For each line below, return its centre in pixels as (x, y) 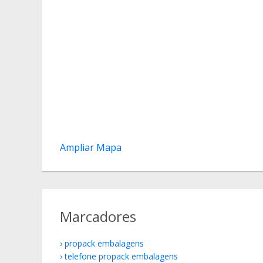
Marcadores (98, 216)
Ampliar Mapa (91, 147)
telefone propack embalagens (121, 256)
